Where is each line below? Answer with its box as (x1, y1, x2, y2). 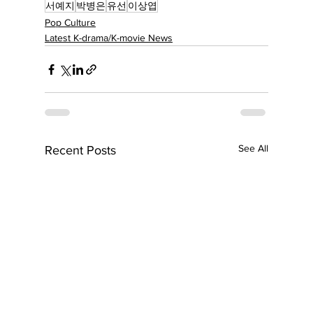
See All (238, 143, 268, 154)
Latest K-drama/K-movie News (45, 32, 173, 44)
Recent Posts (45, 143, 116, 158)
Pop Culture (45, 17, 96, 29)
